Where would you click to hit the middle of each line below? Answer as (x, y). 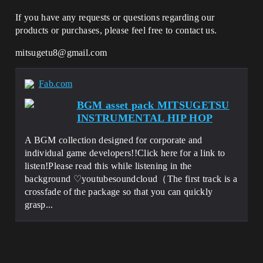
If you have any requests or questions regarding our (115, 17)
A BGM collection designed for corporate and (114, 140)
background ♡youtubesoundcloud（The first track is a (131, 179)
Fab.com (56, 84)
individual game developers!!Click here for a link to (125, 153)
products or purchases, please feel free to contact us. (116, 30)
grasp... (39, 205)
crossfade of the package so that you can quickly (119, 192)
